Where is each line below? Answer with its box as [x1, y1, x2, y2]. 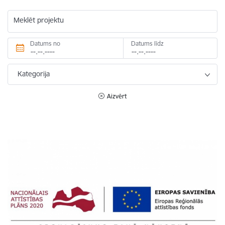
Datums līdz [131, 39, 164, 47]
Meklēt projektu [14, 16, 64, 25]
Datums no [30, 39, 60, 47]
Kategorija [18, 69, 50, 78]
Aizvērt [107, 92, 127, 100]
